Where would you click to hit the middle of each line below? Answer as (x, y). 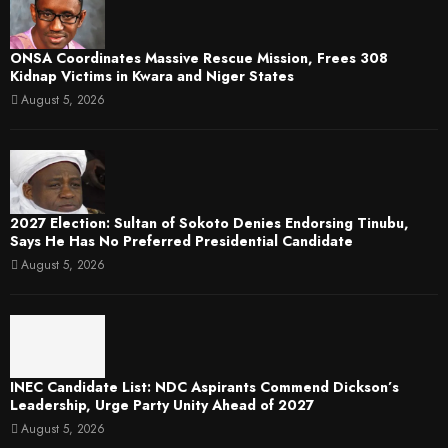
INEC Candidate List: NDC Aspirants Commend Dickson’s (204, 386)
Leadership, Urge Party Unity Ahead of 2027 (162, 404)
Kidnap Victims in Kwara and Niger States (152, 76)
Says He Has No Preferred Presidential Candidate (181, 240)
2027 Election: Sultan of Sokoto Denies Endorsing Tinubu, (209, 222)
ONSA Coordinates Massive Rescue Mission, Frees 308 (199, 58)
